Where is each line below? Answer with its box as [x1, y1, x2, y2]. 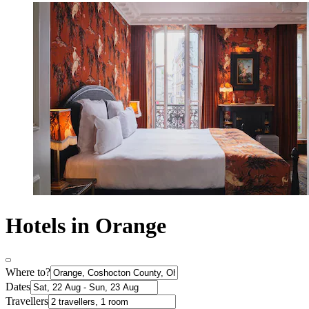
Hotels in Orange [6, 212, 166, 238]
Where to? [6, 266, 50, 279]
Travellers [6, 295, 48, 308]
